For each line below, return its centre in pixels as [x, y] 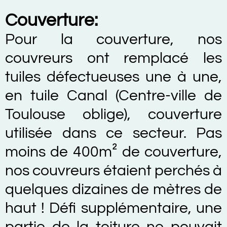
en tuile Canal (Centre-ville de [113, 96]
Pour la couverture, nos [113, 39]
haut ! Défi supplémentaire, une [113, 208]
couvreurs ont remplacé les [113, 58]
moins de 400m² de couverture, [113, 152]
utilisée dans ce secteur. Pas [113, 133]
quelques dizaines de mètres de [113, 189]
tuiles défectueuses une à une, [113, 77]
